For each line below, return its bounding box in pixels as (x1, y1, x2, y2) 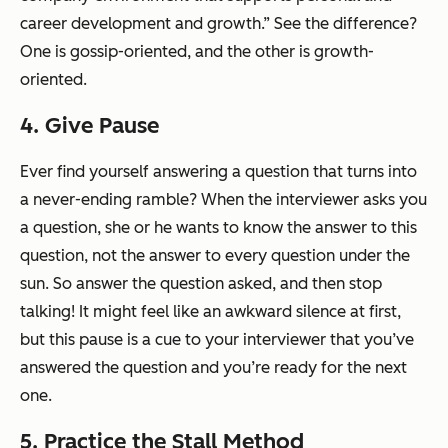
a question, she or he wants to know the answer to (20, 217, 391, 237)
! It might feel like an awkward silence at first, (71, 301, 401, 321)
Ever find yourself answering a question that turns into (20, 161, 417, 181)
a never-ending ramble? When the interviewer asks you (20, 189, 427, 209)
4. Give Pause (20, 111, 159, 139)
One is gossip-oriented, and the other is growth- (20, 41, 374, 61)
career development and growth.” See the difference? (20, 13, 417, 33)
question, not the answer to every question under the (20, 245, 410, 265)
